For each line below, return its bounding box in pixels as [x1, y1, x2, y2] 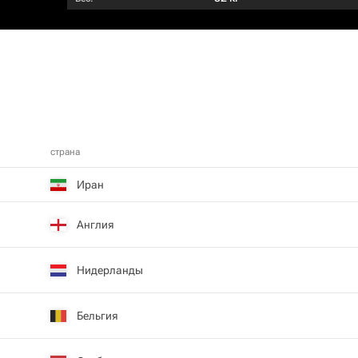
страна [50, 146, 80, 157]
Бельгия [77, 308, 118, 322]
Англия [77, 217, 114, 231]
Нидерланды [77, 263, 143, 276]
